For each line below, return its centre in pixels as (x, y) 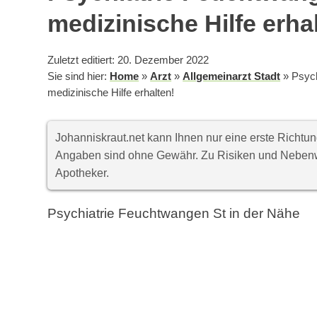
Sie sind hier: (79, 77)
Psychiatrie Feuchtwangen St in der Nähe (174, 214)
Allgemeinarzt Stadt (232, 77)
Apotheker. (82, 173)
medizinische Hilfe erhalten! (111, 93)
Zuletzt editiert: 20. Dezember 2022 (128, 60)
